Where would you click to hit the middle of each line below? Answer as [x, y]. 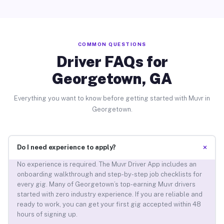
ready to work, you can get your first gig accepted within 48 [109, 204]
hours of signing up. [47, 214]
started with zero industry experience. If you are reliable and [109, 194]
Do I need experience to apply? [66, 147]
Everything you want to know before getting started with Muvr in [112, 98]
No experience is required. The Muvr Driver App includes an [106, 164]
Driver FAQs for [112, 61]
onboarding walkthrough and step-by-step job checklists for [109, 174]
